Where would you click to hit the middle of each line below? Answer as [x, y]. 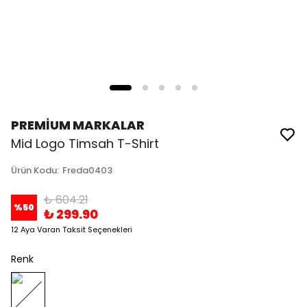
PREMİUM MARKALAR [78, 125]
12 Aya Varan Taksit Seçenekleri [72, 230]
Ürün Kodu [34, 170]
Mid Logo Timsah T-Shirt [85, 144]
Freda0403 [87, 170]
